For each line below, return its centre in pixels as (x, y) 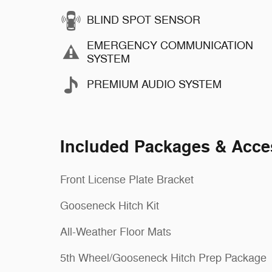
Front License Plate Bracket (127, 179)
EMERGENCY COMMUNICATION (170, 46)
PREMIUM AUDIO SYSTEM (154, 84)
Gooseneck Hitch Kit (110, 206)
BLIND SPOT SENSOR (144, 20)
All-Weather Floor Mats (116, 232)
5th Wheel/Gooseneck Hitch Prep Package (163, 258)
